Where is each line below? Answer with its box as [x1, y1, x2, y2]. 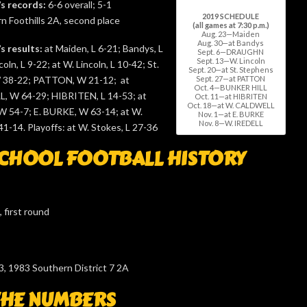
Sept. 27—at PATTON [196, 73, 266, 83]
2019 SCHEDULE [202, 11, 260, 21]
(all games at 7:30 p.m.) [192, 20, 269, 29]
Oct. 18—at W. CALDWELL [186, 100, 275, 110]
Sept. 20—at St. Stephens [188, 64, 273, 74]
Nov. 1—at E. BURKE [197, 109, 264, 119]
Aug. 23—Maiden [201, 29, 260, 38]
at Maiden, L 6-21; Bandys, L [45, 42, 164, 54]
